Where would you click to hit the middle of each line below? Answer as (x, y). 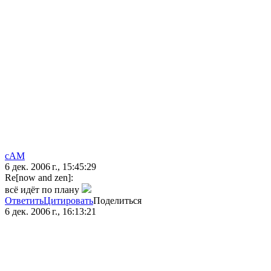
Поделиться (117, 201)
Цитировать (68, 201)
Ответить (24, 201)
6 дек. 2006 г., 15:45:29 (51, 167)
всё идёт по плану (43, 190)
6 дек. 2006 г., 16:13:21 (51, 212)
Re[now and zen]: (39, 178)
